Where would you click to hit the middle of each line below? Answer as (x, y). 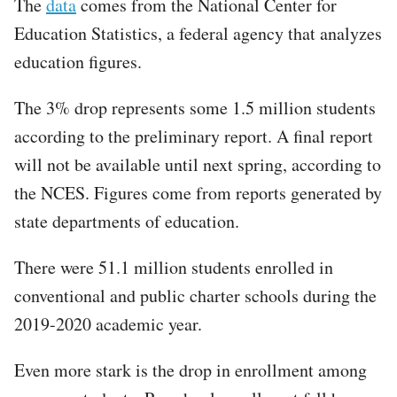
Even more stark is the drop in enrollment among (191, 370)
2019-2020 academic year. (108, 323)
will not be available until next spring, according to (198, 164)
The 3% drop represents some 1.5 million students (195, 107)
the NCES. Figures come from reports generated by (198, 192)
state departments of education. (127, 221)
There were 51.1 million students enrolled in (174, 267)
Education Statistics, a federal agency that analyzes (198, 33)
